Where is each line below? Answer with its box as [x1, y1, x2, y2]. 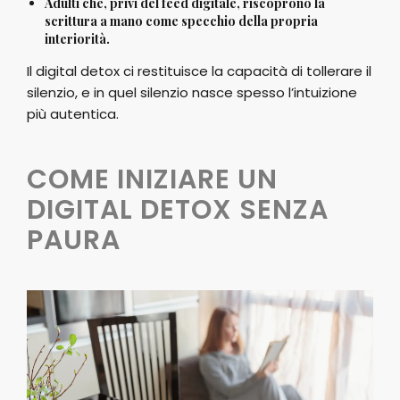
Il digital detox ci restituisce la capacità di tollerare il [27, 61, 371, 80]
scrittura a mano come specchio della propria [45, 12, 318, 29]
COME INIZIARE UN [27, 160, 278, 198]
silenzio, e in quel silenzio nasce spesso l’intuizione [27, 82, 357, 102]
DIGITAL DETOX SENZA [27, 190, 329, 229]
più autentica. [27, 104, 119, 123]
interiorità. [45, 29, 110, 47]
